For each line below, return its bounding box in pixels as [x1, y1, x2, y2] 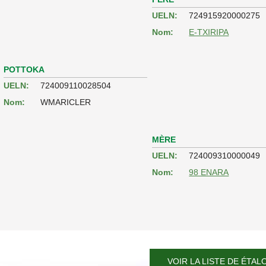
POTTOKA [4, 64, 45, 74]
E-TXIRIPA [189, 27, 229, 37]
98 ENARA [189, 167, 229, 177]
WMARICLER [40, 97, 91, 107]
